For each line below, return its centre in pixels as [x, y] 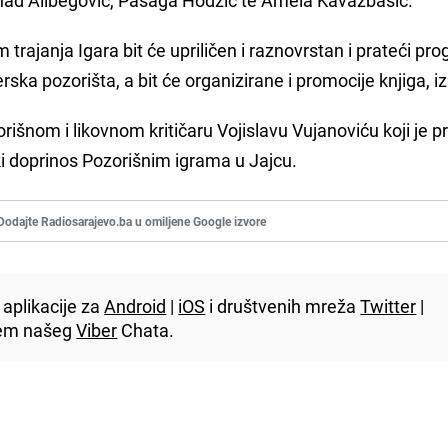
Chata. [146, 329]
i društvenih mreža [283, 305]
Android [135, 305]
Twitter [388, 305]
